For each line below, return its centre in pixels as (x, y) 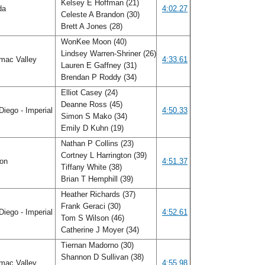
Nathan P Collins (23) (96, 143)
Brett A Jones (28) (92, 26)
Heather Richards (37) (97, 194)
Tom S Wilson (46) (91, 218)
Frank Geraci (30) (90, 206)
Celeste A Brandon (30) (99, 14)
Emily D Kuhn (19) (92, 128)
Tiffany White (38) (90, 167)
